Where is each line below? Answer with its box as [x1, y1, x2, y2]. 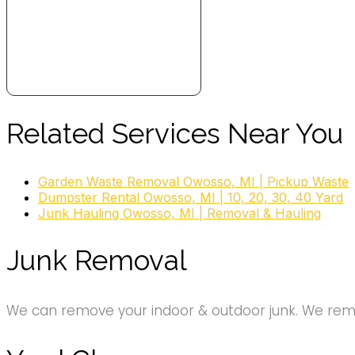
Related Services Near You [6, 116, 343, 150]
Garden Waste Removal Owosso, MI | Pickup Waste [38, 173, 349, 189]
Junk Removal [6, 243, 187, 277]
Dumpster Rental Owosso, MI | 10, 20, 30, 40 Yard [38, 189, 343, 205]
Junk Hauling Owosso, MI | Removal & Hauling [38, 204, 321, 221]
